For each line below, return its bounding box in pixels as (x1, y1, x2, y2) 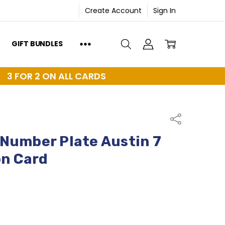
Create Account (85, 5, 142, 16)
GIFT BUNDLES (12, 39, 63, 49)
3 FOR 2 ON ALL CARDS (7, 69, 106, 82)
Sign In (153, 5, 176, 16)
